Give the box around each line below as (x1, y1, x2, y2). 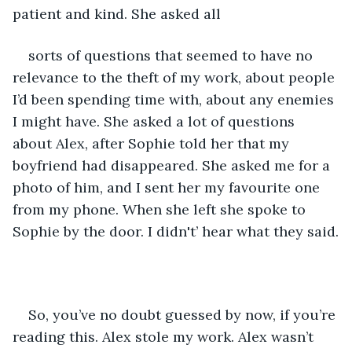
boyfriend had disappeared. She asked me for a (13, 156, 334, 174)
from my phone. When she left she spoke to (13, 200, 310, 218)
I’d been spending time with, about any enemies (13, 90, 338, 108)
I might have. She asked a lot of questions (13, 112, 299, 130)
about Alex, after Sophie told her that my (13, 134, 293, 152)
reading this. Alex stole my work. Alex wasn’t (13, 327, 317, 346)
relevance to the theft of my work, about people (13, 68, 339, 86)
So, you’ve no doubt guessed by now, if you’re (28, 305, 339, 324)
